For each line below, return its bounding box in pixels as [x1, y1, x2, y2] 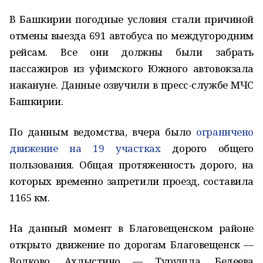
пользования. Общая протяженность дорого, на [9, 158, 254, 171]
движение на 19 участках [9, 141, 161, 155]
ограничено [196, 125, 254, 139]
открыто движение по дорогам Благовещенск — [9, 238, 254, 251]
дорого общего [160, 141, 254, 155]
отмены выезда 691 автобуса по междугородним [9, 29, 254, 42]
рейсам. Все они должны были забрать [9, 45, 254, 59]
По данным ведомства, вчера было [9, 125, 197, 139]
